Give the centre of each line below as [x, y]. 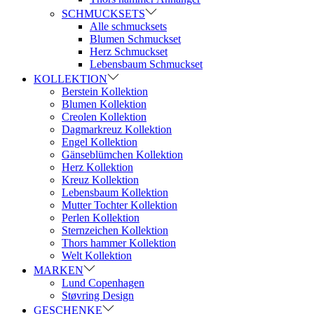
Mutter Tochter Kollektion [120, 205]
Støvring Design [98, 295]
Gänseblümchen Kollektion [122, 155]
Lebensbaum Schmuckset [146, 64]
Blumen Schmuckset [135, 39]
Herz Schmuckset [129, 52]
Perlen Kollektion [101, 218]
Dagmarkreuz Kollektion [117, 129]
